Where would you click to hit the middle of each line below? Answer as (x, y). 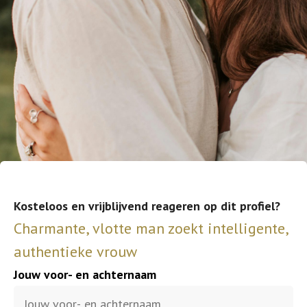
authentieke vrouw (75, 251)
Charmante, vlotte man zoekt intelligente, (151, 228)
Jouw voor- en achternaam (85, 274)
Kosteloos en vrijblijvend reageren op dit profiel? (147, 206)
